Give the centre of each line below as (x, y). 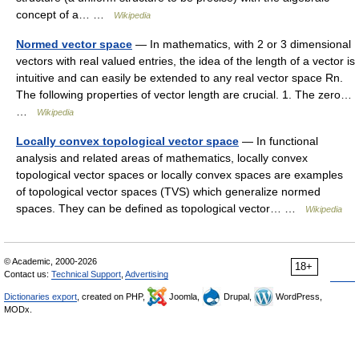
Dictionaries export (40, 296)
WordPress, (298, 296)
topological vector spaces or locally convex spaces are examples (179, 175)
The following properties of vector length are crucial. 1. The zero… (184, 95)
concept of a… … (65, 14)
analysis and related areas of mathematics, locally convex (162, 158)
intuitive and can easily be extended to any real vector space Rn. (179, 78)
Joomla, (184, 296)
